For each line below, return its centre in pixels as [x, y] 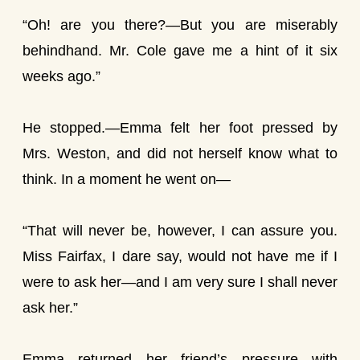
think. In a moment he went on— [127, 179]
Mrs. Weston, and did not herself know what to [180, 153]
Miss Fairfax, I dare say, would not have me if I [180, 256]
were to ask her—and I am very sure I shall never [180, 282]
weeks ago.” [61, 76]
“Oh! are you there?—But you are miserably [180, 25]
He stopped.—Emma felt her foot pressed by [180, 128]
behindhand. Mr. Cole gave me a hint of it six [180, 51]
